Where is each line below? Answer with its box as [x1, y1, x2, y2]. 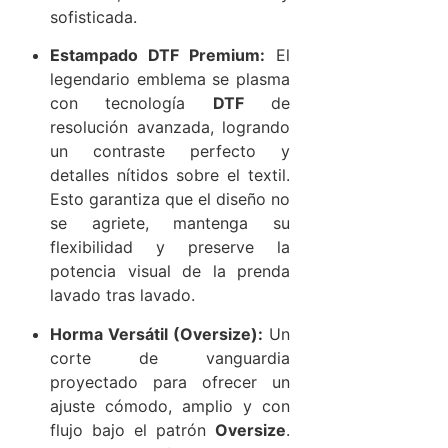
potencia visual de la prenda [50, 261, 290, 282]
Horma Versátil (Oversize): [50, 323, 263, 344]
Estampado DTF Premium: [50, 45, 265, 66]
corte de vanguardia [50, 347, 290, 368]
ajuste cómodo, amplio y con [50, 395, 290, 416]
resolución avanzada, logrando [50, 117, 290, 138]
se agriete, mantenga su [50, 213, 290, 234]
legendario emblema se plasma [50, 69, 290, 90]
